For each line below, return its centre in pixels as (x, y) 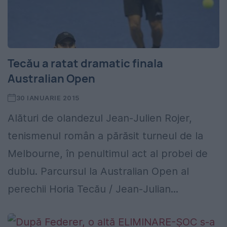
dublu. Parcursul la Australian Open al (98, 172)
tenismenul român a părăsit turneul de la (105, 136)
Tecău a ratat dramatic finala (85, 64)
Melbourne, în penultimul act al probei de (108, 154)
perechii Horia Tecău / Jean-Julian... (93, 189)
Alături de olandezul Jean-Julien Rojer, (100, 118)
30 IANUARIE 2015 (48, 98)
